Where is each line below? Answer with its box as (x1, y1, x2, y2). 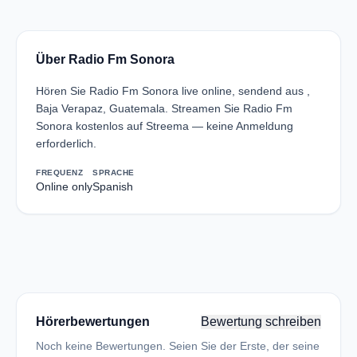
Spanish (92, 180, 133, 193)
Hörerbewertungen (36, 315, 150, 328)
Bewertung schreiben (201, 315, 321, 328)
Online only (36, 180, 92, 193)
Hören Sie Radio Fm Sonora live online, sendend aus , (36, 84, 310, 97)
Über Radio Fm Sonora (36, 53, 175, 66)
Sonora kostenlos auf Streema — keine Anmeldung (36, 120, 293, 132)
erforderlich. (36, 137, 96, 150)
